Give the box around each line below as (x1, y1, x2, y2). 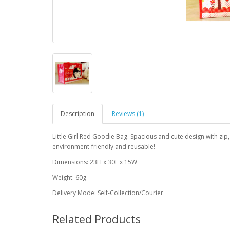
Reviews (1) (112, 109, 144, 118)
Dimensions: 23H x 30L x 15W (52, 158, 137, 166)
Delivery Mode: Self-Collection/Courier (52, 188, 163, 197)
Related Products (52, 212, 141, 226)
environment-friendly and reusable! (52, 142, 155, 151)
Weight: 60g (52, 173, 86, 182)
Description (61, 109, 94, 118)
